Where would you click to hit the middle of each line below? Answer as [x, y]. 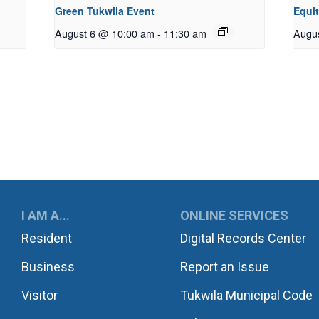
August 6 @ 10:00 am [104, 33]
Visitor [40, 296]
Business [48, 267]
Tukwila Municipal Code [247, 296]
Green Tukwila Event [104, 11]
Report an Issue [225, 267]
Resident [47, 239]
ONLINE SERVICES [235, 216]
